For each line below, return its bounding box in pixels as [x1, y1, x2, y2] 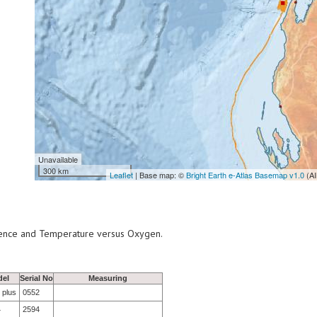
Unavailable [38, 154, 78, 165]
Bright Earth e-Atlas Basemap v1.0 [186, 169, 304, 180]
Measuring [88, 274, 127, 282]
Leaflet [110, 169, 133, 180]
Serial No [20, 274, 53, 282]
